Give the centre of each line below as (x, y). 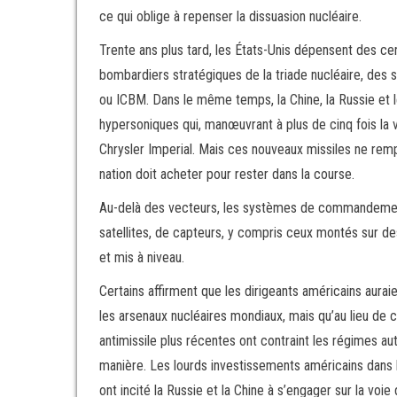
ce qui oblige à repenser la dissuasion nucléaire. (230, 16)
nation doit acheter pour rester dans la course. (230, 174)
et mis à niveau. (142, 257)
